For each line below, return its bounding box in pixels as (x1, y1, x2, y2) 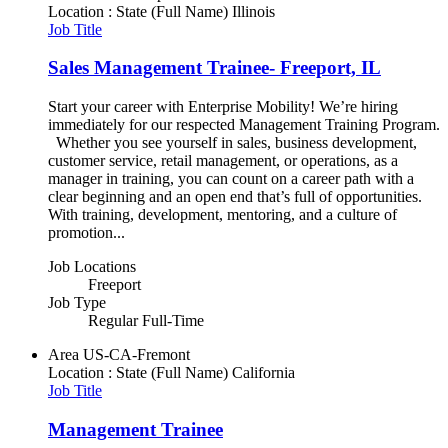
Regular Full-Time (88, 312, 204, 330)
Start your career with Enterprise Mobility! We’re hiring (48, 98, 398, 116)
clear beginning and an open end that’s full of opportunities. (48, 188, 422, 206)
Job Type (48, 294, 106, 312)
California (232, 364, 295, 382)
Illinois (232, 2, 275, 20)
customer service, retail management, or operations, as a (48, 152, 398, 170)
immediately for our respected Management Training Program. (48, 116, 440, 134)
